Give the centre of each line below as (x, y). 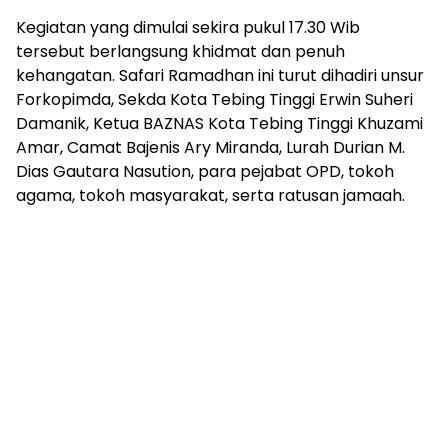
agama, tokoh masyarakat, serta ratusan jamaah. (210, 195)
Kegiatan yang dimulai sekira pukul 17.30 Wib (188, 27)
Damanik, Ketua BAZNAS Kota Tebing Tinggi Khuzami (219, 123)
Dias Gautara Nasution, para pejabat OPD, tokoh (205, 171)
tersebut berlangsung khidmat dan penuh (180, 51)
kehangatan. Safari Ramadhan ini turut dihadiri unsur (220, 75)
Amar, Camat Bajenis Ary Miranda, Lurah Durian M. (210, 147)
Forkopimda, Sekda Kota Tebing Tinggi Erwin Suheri (214, 99)
